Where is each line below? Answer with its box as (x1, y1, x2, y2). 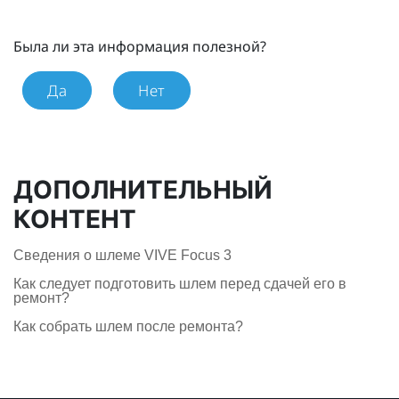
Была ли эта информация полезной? (13, 36, 266, 56)
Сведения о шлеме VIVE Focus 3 (13, 247, 232, 263)
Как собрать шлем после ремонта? (13, 318, 243, 334)
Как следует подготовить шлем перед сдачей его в (13, 275, 346, 291)
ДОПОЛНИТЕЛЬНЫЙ (13, 175, 273, 205)
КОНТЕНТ (13, 204, 136, 234)
